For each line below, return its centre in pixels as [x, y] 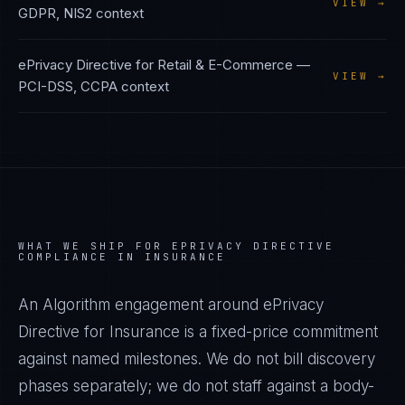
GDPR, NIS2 [55, 13]
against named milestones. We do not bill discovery [197, 359]
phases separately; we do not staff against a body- [196, 386]
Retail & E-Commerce [225, 65]
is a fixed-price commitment [279, 332]
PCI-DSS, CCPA [68, 86]
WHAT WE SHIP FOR [95, 246]
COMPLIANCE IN [81, 257]
